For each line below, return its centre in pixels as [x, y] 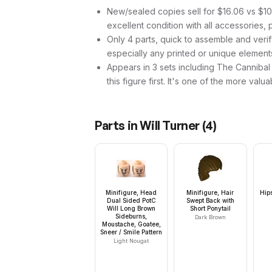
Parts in [117, 125]
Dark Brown [210, 217]
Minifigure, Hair [210, 192]
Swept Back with [210, 200]
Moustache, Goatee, [131, 224]
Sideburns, [131, 216]
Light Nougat [131, 241]
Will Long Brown [131, 208]
